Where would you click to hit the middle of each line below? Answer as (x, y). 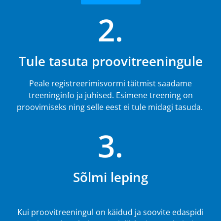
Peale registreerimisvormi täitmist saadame (110, 84)
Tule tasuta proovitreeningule (110, 61)
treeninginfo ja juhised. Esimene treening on (110, 95)
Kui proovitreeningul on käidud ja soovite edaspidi (110, 212)
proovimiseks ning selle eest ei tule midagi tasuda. (110, 107)
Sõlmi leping (110, 177)
